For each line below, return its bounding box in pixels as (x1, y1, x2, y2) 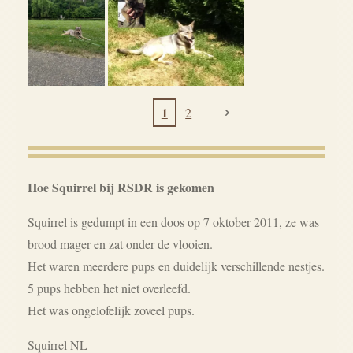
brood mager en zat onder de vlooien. (28, 236, 213, 253)
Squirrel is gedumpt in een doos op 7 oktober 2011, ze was (28, 214, 319, 231)
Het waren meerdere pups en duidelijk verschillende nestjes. (28, 258, 325, 275)
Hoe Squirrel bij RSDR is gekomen (28, 178, 214, 197)
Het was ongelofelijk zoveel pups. (28, 302, 195, 319)
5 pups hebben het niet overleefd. (28, 280, 191, 297)
